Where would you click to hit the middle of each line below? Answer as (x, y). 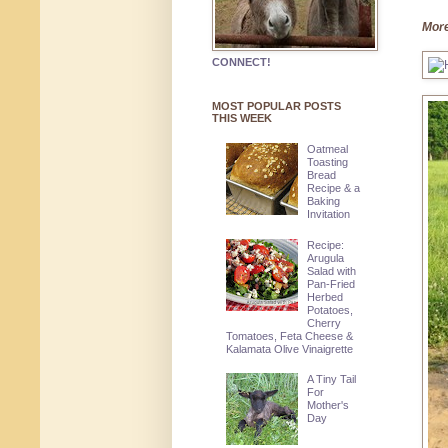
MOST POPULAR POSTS (276, 106)
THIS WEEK (242, 118)
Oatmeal (328, 149)
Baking (324, 201)
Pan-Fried (331, 283)
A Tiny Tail (332, 379)
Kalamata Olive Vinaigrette (289, 348)
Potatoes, (330, 309)
